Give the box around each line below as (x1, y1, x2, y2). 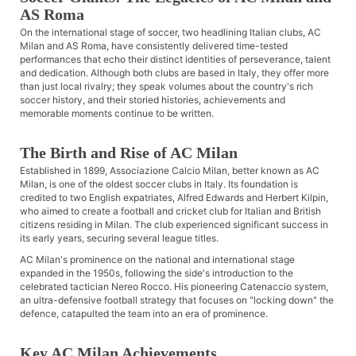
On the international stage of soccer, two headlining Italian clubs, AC (20, 26, 321, 39)
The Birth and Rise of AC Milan (20, 144, 238, 162)
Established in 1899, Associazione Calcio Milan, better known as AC (20, 164, 319, 177)
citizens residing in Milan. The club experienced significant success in (20, 219, 328, 231)
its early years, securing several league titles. (20, 232, 219, 245)
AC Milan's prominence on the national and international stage (20, 253, 295, 266)
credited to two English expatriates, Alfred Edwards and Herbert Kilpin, (20, 192, 328, 204)
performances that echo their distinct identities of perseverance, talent (20, 53, 331, 66)
